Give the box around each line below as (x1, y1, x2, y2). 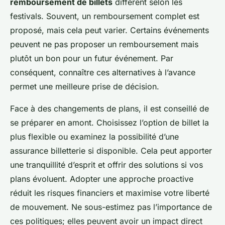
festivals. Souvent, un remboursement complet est (10, 11, 199, 21)
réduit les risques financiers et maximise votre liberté (10, 187, 209, 198)
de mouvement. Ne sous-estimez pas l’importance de (10, 201, 212, 212)
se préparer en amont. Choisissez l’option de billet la (10, 117, 209, 128)
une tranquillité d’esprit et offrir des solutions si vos (10, 159, 203, 170)
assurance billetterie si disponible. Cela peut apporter (10, 145, 212, 156)
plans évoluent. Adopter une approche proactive (10, 173, 193, 184)
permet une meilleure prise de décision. (10, 81, 159, 91)
